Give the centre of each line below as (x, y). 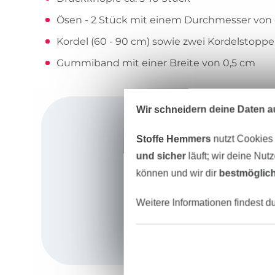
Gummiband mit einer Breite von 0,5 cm (156, 63)
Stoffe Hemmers (173, 138)
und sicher (161, 156)
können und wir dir (177, 173)
